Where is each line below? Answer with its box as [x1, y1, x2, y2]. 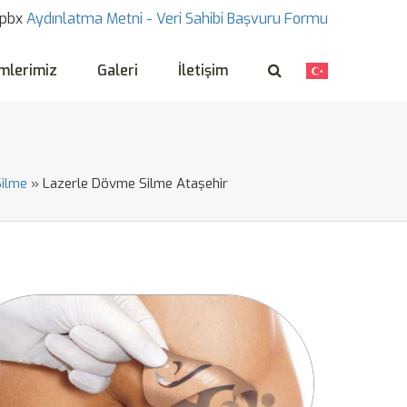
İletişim [178, 61, 228, 80]
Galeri [97, 61, 138, 80]
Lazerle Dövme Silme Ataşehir [43, 174, 228, 193]
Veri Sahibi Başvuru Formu [156, 9, 328, 28]
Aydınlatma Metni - [26, 9, 153, 28]
